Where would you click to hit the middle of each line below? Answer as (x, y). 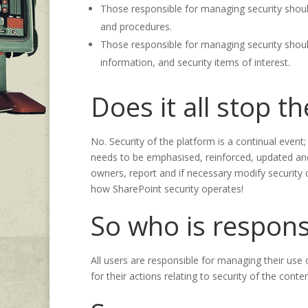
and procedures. (136, 26)
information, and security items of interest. (195, 62)
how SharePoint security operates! (167, 188)
